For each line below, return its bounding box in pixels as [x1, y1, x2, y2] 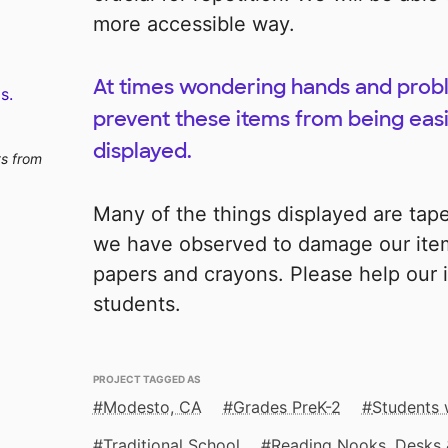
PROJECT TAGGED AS [92, 369, 201, 387]
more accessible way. [92, 12, 295, 37]
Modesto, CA [102, 397, 202, 418]
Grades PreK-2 [232, 397, 341, 418]
